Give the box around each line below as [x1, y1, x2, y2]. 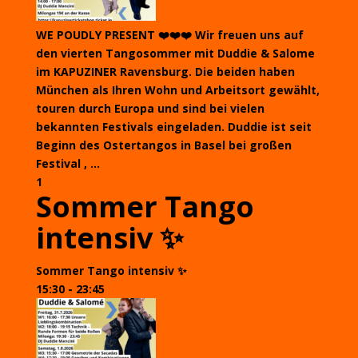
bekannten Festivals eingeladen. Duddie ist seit [35, 119, 312, 134]
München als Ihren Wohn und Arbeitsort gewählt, [35, 82, 320, 97]
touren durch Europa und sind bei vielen [35, 101, 265, 116]
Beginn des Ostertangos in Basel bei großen [35, 137, 292, 153]
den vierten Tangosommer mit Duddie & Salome [35, 46, 315, 61]
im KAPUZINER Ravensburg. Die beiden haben [35, 64, 295, 79]
